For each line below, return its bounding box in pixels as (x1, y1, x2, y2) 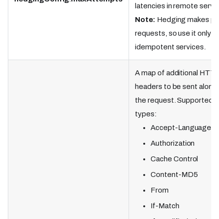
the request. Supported (135, 96, 214, 104)
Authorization (151, 139, 195, 147)
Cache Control (151, 155, 198, 163)
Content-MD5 (151, 171, 198, 178)
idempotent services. (135, 43, 206, 51)
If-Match (151, 202, 179, 210)
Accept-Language (151, 124, 212, 131)
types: (135, 110, 157, 118)
